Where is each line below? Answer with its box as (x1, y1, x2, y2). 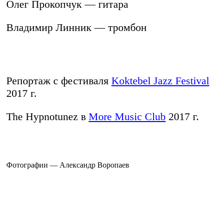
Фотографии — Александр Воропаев (6, 161, 129, 170)
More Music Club (89, 110, 166, 123)
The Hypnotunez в (6, 110, 89, 123)
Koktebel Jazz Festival (111, 75, 209, 87)
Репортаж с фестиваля (6, 75, 111, 87)
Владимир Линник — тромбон (6, 21, 147, 34)
